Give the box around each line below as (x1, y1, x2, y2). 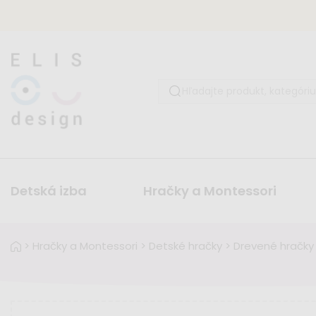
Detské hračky (149, 238, 222, 254)
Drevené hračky (233, 238, 314, 254)
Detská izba (11, 182, 87, 200)
